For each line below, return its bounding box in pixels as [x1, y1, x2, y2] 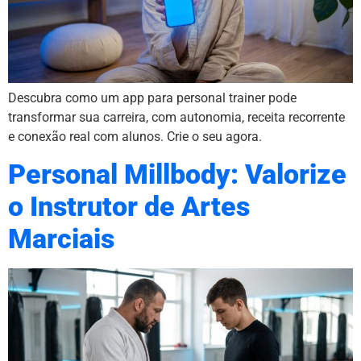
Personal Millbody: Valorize [8, 158, 346, 190]
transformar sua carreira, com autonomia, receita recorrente [8, 110, 345, 126]
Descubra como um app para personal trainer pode [8, 90, 297, 106]
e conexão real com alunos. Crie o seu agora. [8, 129, 262, 145]
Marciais [8, 222, 114, 255]
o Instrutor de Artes [8, 190, 250, 222]
